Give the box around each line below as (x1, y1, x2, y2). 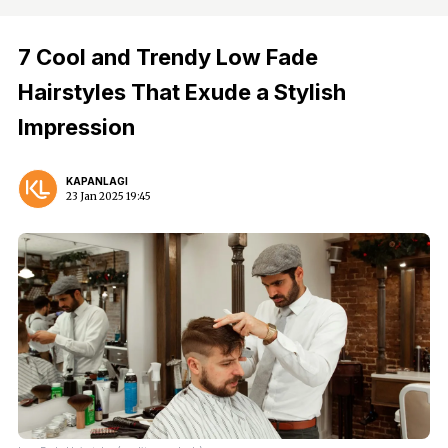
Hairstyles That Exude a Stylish (18, 79, 346, 105)
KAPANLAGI (66, 175, 128, 187)
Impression (18, 114, 135, 140)
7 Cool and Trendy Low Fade (18, 44, 318, 70)
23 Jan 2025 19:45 (66, 190, 151, 203)
